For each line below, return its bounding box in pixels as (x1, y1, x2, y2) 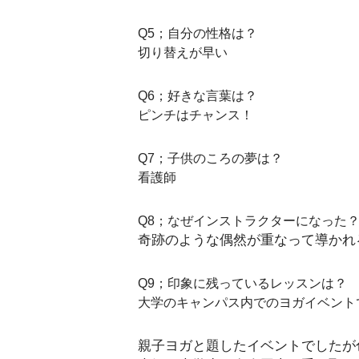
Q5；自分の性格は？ (138, 26, 257, 40)
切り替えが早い (138, 46, 228, 59)
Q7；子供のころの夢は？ (138, 151, 283, 165)
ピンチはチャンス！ (138, 108, 253, 122)
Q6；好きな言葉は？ (138, 89, 257, 103)
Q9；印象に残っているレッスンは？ (138, 276, 347, 290)
